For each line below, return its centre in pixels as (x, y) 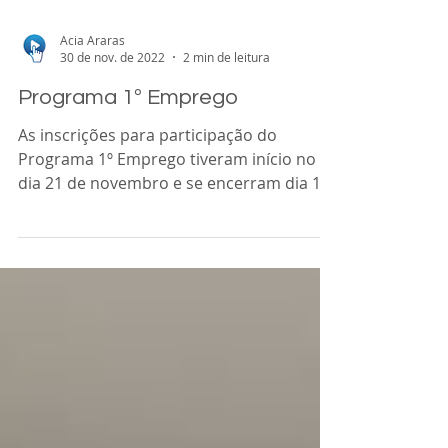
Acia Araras (92, 84)
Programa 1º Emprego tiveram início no (167, 204)
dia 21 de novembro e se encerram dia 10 (174, 228)
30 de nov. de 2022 (112, 102)
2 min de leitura (226, 102)
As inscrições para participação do (147, 180)
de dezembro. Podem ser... (119, 252)
